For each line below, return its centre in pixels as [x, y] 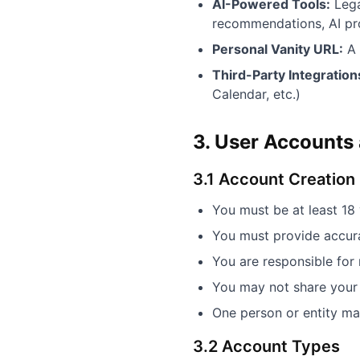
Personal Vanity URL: [278, 49]
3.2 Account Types [266, 346]
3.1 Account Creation [274, 179]
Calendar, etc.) [256, 94]
